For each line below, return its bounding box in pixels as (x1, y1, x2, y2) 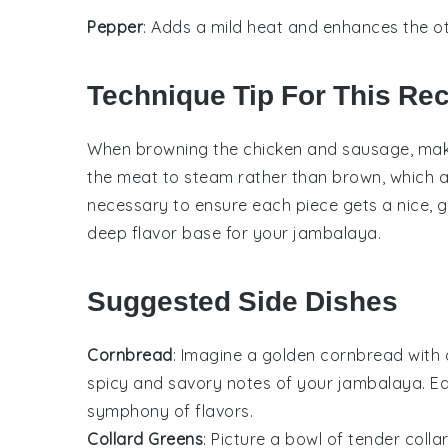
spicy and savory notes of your (87, 372, 338, 393)
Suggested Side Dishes (87, 284, 398, 318)
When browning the (87, 138, 243, 159)
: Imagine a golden (172, 344, 320, 365)
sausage (342, 138, 410, 159)
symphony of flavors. (87, 400, 253, 421)
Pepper (87, 16, 143, 37)
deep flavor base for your (87, 222, 293, 243)
